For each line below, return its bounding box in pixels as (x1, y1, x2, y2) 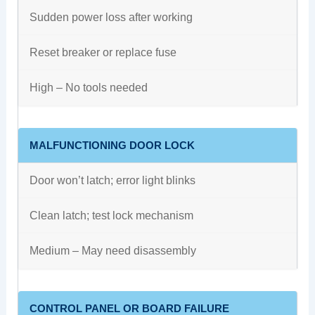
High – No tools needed (29, 82, 148, 94)
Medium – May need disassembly (29, 245, 196, 257)
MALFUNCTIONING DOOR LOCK (29, 139, 195, 151)
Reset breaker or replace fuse (29, 46, 176, 58)
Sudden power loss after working (29, 11, 193, 23)
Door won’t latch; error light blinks (29, 174, 195, 186)
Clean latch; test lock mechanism (29, 210, 193, 221)
